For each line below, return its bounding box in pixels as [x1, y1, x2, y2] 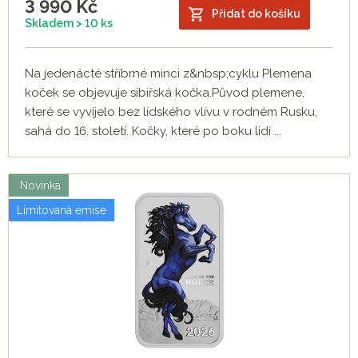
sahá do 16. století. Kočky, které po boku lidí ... [25, 124, 281, 139]
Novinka [17, 179, 61, 193]
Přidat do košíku [212, 6, 300, 20]
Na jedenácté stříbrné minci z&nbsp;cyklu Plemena [25, 66, 312, 82]
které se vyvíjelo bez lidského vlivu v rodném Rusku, [25, 105, 317, 120]
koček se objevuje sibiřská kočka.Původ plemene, [25, 86, 304, 101]
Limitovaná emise [17, 204, 106, 217]
